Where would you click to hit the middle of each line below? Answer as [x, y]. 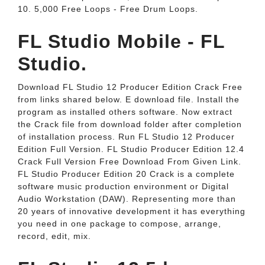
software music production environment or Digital [123, 186]
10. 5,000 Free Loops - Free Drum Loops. [108, 9]
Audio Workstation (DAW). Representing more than [127, 199]
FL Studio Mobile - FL [121, 41]
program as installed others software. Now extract [125, 112]
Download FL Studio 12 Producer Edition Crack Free [130, 87]
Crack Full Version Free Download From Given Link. [130, 161]
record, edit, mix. [54, 236]
